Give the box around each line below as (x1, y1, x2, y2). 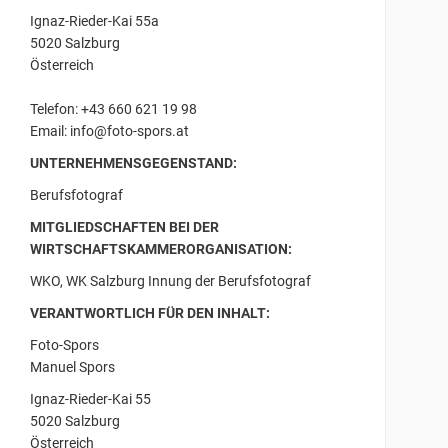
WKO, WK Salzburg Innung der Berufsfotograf (30, 272, 312, 289)
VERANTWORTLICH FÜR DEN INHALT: (30, 304, 271, 321)
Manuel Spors (30, 358, 116, 375)
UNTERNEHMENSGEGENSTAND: (30, 154, 238, 171)
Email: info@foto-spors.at (30, 122, 190, 139)
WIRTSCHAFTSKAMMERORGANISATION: (30, 240, 293, 257)
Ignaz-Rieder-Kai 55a (30, 12, 160, 29)
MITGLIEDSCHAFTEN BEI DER (30, 218, 220, 235)
